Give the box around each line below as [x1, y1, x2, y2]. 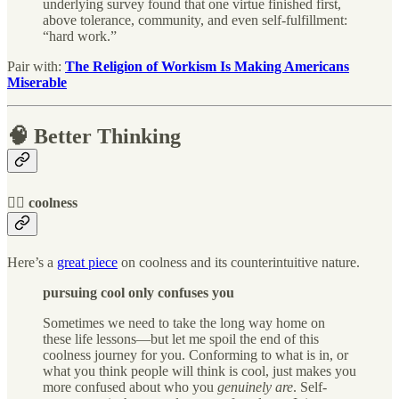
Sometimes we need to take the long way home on [43, 314, 325, 330]
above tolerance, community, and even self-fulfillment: [43, 12, 347, 28]
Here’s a [7, 254, 57, 270]
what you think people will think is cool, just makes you [43, 362, 356, 379]
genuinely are [217, 379, 293, 395]
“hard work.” [43, 28, 117, 45]
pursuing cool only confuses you [43, 284, 234, 300]
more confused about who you [43, 379, 217, 395]
